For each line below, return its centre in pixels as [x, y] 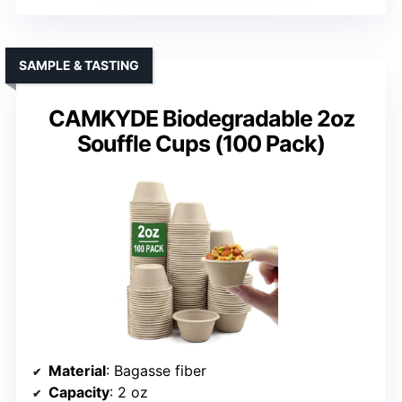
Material [77, 370]
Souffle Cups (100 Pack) [201, 143]
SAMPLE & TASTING [79, 65]
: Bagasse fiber [156, 370]
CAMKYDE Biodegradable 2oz [201, 118]
